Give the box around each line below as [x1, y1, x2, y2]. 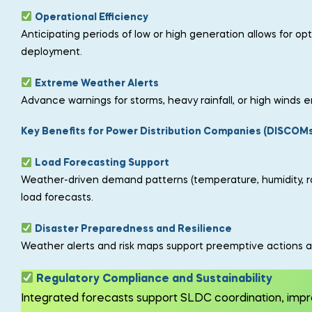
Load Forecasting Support [34, 158, 169, 169]
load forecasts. [21, 193, 93, 203]
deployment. [21, 47, 82, 57]
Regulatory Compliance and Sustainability [36, 273, 273, 285]
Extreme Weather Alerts [34, 78, 159, 88]
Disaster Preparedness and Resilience [34, 224, 232, 234]
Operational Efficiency [34, 12, 148, 22]
